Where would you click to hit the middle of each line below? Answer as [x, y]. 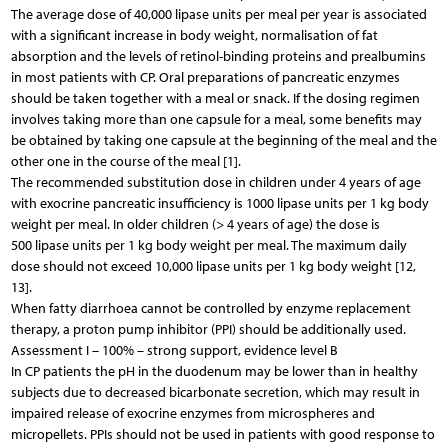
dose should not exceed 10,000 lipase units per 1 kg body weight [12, [213, 266]
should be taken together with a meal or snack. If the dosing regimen [215, 98]
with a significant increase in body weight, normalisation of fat [194, 35]
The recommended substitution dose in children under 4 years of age [215, 182]
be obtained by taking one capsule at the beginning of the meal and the [223, 140]
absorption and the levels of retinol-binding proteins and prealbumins [218, 56]
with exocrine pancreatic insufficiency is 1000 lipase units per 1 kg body [219, 203]
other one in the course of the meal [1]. [125, 161]
